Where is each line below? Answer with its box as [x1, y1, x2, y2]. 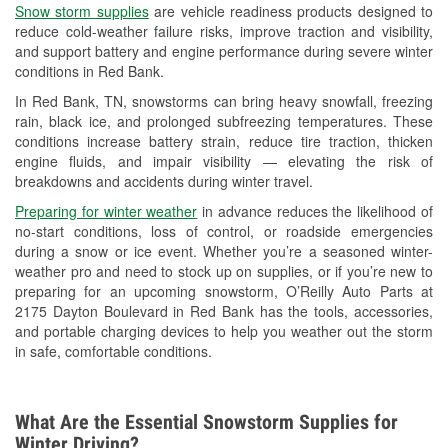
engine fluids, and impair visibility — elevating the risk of [15, 151, 433, 172]
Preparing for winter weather [15, 201, 198, 222]
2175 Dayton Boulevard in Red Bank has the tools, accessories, [15, 301, 433, 322]
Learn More [82, 236, 172, 260]
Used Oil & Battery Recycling [122, 5, 303, 26]
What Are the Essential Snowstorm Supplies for [15, 410, 398, 435]
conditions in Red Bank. [15, 61, 164, 82]
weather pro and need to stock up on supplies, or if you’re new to [15, 261, 433, 282]
